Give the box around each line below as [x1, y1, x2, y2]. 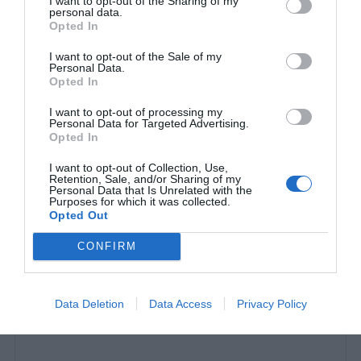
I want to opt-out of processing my [49, 105, 222, 118]
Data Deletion [54, 297, 124, 310]
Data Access [148, 297, 212, 310]
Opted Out [49, 208, 109, 222]
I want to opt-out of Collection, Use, [49, 160, 228, 174]
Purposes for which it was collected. [49, 194, 230, 208]
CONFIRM [77, 240, 137, 252]
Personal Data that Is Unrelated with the [49, 183, 252, 197]
